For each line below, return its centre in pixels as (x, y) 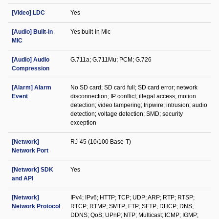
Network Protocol (36, 206)
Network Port (30, 151)
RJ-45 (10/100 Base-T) (101, 142)
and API (22, 178)
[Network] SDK (33, 170)
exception (83, 123)
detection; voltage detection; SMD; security (127, 114)
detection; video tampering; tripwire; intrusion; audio (139, 105)
